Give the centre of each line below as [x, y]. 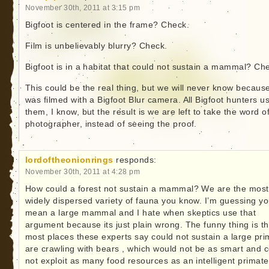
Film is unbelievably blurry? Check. [96, 46]
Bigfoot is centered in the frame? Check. [107, 25]
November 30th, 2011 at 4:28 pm [83, 171]
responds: [136, 160]
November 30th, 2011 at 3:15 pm [83, 7]
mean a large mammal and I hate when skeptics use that [141, 213]
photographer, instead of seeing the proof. [111, 124]
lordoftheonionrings [69, 160]
